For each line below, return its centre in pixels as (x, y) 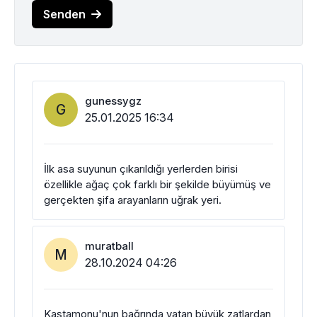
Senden (64, 14)
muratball (109, 246)
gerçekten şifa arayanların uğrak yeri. (133, 200)
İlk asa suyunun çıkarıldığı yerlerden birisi (141, 169)
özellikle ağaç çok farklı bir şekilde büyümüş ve (157, 185)
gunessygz (113, 101)
